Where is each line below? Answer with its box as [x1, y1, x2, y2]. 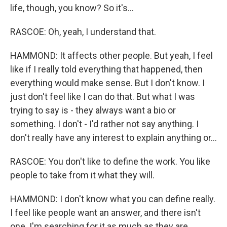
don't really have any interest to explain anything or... [10, 132, 217, 143]
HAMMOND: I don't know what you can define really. [10, 194, 215, 204]
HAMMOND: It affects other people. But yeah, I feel [10, 50, 213, 61]
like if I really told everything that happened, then [10, 64, 203, 74]
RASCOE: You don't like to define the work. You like [10, 156, 210, 167]
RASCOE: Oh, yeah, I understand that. [10, 26, 156, 37]
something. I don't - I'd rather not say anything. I [10, 119, 199, 129]
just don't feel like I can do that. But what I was [10, 91, 195, 102]
